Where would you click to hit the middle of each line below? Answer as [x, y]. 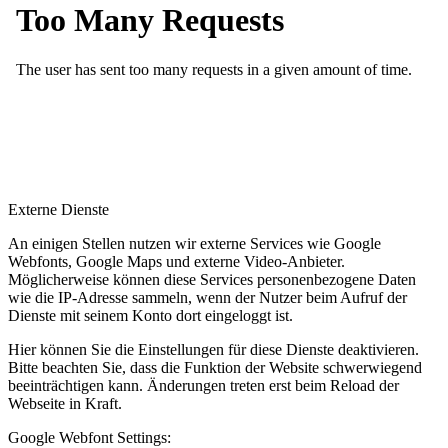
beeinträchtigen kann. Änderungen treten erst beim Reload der [203, 385]
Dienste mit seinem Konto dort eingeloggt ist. [150, 315]
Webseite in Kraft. [65, 403]
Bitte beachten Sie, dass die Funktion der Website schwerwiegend [215, 367]
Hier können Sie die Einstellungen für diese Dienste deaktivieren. [213, 349]
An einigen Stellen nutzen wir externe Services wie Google [194, 243]
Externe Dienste [58, 209]
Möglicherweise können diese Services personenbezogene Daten [212, 279]
